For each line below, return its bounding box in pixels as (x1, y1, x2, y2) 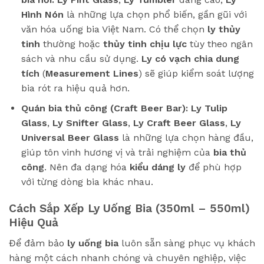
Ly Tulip (190, 103, 227, 114)
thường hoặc (39, 38, 103, 49)
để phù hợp (185, 161, 242, 173)
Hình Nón (21, 8, 64, 20)
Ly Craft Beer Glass (133, 117, 225, 129)
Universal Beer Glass (21, 132, 119, 144)
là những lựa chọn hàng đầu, (118, 132, 253, 144)
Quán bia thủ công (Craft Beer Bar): (21, 103, 188, 114)
